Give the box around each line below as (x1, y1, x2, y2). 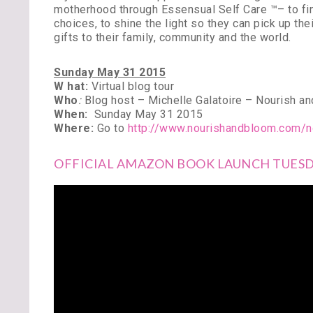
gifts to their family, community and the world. (54, 31, 291, 44)
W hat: (54, 80, 88, 93)
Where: (54, 122, 94, 135)
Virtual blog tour (91, 80, 174, 93)
